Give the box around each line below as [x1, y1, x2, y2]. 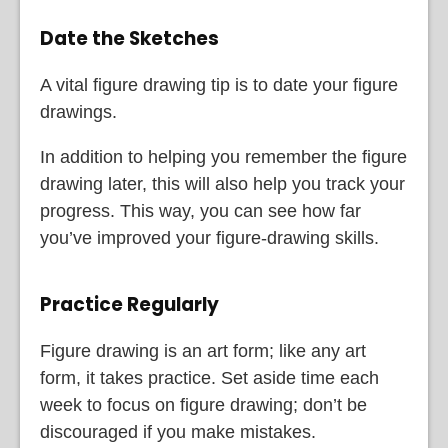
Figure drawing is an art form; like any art [40, 341, 366, 362]
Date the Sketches [40, 24, 219, 52]
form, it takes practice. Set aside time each [40, 368, 379, 389]
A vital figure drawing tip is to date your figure [40, 74, 398, 95]
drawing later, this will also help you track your [40, 173, 405, 194]
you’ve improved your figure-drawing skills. [40, 227, 379, 248]
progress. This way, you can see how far [40, 200, 361, 221]
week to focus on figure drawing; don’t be [40, 395, 367, 416]
